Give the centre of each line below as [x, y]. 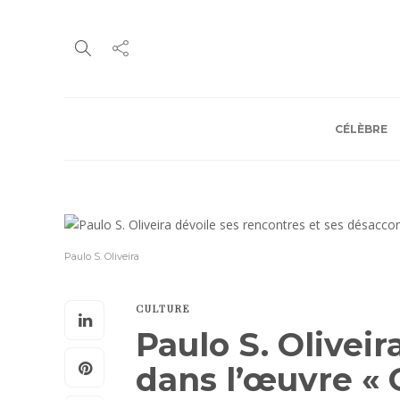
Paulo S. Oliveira [102, 256]
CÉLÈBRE [361, 129]
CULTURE [163, 308]
